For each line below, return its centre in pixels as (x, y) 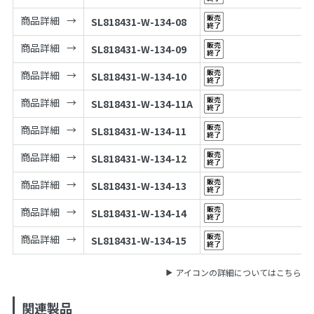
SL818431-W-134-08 (138, 21)
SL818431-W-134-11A (142, 103)
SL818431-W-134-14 (138, 213)
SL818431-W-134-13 (138, 185)
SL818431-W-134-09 (138, 49)
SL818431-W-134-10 (138, 76)
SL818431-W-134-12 (138, 158)
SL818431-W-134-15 (138, 240)
